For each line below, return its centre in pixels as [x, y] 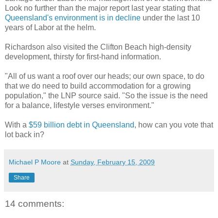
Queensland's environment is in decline [73, 18]
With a [17, 125]
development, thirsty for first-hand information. [83, 56]
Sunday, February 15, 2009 [113, 162]
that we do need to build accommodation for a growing [98, 86]
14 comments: [35, 203]
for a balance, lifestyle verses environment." [80, 105]
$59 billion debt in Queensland [82, 125]
